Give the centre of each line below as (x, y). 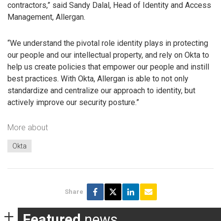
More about (28, 128)
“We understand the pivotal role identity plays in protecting (108, 43)
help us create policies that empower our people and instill (108, 67)
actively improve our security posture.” (73, 102)
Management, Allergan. (46, 17)
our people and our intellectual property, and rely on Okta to (108, 55)
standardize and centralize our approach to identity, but (101, 90)
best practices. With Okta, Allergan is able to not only (98, 78)
